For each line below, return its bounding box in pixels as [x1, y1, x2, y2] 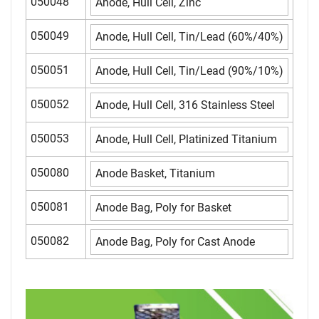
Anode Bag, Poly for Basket [95, 200, 231, 214]
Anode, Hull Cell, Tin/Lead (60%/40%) [95, 29, 283, 43]
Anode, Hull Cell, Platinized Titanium [95, 132, 277, 146]
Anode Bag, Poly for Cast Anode [95, 234, 255, 249]
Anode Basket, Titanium [95, 166, 215, 180]
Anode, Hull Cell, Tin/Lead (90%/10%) [95, 63, 283, 78]
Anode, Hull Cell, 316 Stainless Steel [95, 98, 275, 112]
